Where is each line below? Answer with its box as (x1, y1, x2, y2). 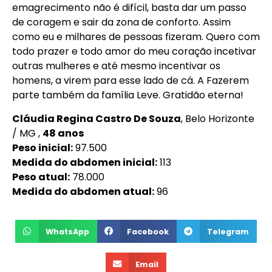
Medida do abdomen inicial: (12, 155, 157, 169)
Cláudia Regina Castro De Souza (12, 111, 181, 126)
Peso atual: (12, 169, 70, 184)
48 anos (42, 126, 84, 140)
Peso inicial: (12, 140, 73, 155)
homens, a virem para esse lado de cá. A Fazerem (12, 73, 249, 88)
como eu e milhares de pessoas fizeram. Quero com (12, 30, 260, 44)
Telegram (206, 226, 249, 237)
